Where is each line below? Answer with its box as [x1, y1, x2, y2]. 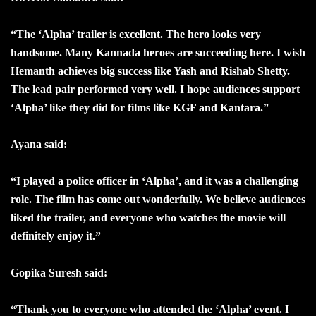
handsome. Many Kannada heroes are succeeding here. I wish [11, 46, 305, 59]
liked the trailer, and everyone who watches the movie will [11, 211, 286, 224]
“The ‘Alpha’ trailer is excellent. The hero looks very [11, 28, 261, 40]
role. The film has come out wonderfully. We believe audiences [11, 193, 305, 205]
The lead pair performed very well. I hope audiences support [11, 83, 300, 95]
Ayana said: [11, 138, 67, 150]
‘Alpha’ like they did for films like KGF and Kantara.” [11, 101, 269, 114]
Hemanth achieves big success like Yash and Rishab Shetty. [11, 64, 290, 77]
